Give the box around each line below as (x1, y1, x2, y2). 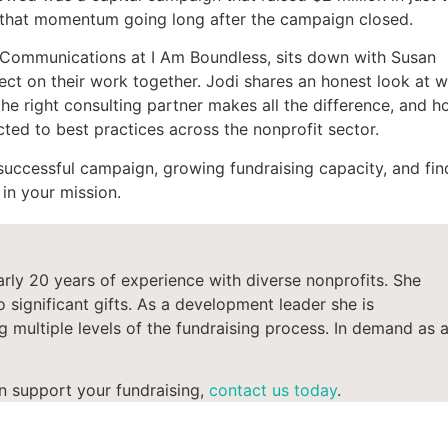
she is (326, 293, 374, 314)
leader (279, 293, 326, 314)
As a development (137, 293, 279, 314)
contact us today (209, 380, 337, 401)
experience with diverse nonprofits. (116, 269, 393, 290)
